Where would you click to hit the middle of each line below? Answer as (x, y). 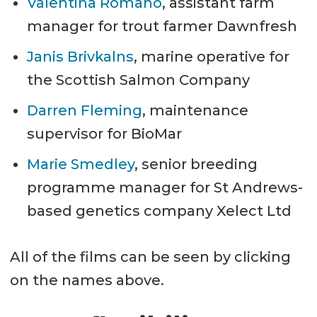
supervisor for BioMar (104, 133)
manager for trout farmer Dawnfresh (162, 26)
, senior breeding (196, 164)
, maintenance (195, 110)
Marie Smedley (80, 164)
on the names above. (92, 280)
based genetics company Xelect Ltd (159, 211)
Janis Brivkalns (80, 56)
